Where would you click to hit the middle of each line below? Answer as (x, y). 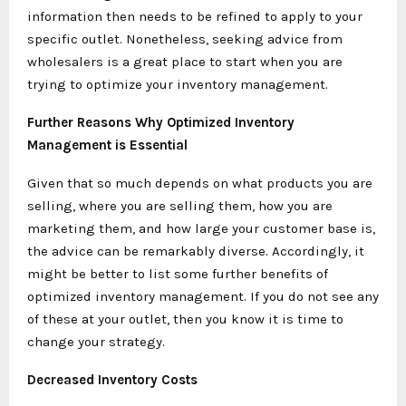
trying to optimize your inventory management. (178, 84)
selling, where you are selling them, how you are (180, 205)
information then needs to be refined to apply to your (195, 16)
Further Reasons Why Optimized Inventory (161, 122)
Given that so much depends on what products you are (200, 183)
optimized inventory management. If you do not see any (203, 296)
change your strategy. (98, 341)
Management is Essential (109, 145)
